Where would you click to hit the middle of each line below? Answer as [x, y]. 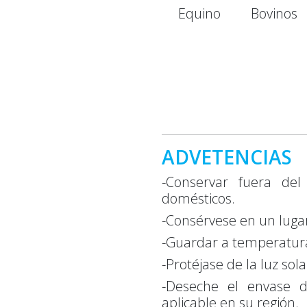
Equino [199, 13]
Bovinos [274, 13]
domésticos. [198, 198]
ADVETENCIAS [227, 157]
